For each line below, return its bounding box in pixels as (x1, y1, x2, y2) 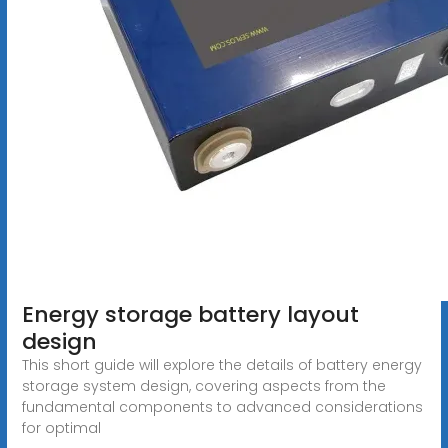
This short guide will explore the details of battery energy (21, 354, 422, 375)
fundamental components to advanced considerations (21, 396, 423, 417)
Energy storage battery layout (21, 298, 359, 330)
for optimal (21, 417, 101, 438)
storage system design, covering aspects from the (21, 375, 386, 396)
